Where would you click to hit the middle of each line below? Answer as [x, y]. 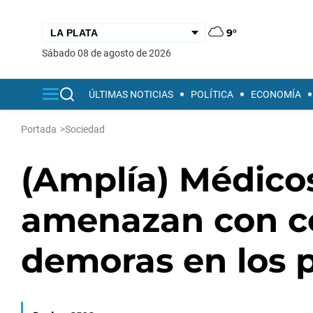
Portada [39, 129]
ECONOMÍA [276, 94]
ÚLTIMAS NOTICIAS [131, 94]
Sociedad [85, 129]
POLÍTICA [212, 94]
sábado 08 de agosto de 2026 [109, 53]
